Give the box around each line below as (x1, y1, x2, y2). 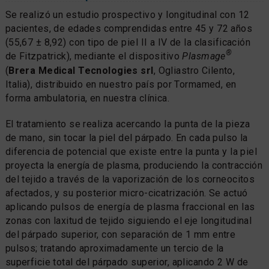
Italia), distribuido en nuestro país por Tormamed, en (5, 78, 237, 90)
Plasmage (182, 50, 226, 62)
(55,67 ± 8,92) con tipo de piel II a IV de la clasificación (5, 36, 251, 48)
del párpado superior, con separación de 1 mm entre (5, 228, 236, 240)
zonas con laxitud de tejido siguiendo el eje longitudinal (5, 214, 252, 226)
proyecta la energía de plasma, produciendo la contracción (5, 159, 263, 171)
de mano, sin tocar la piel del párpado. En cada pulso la (5, 131, 248, 144)
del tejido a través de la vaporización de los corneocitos (5, 173, 255, 185)
